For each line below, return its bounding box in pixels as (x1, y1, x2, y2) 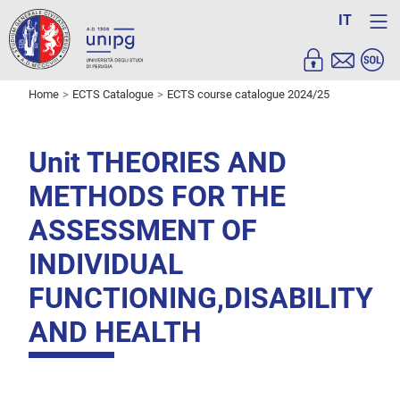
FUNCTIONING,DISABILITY (29, 281, 373, 316)
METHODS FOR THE (29, 179, 286, 214)
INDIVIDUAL (29, 247, 183, 282)
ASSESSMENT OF (29, 213, 257, 248)
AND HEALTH (29, 315, 202, 350)
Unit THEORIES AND (29, 146, 287, 180)
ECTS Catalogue (72, 87, 154, 102)
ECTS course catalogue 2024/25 (167, 87, 329, 102)
